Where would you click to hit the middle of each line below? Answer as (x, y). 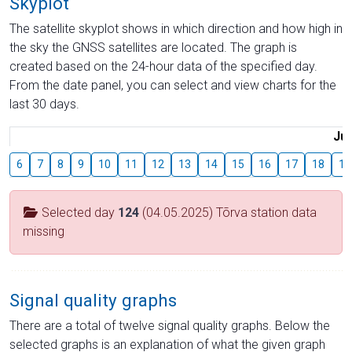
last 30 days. (44, 104)
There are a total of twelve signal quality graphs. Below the (170, 326)
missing (44, 231)
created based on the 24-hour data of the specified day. (163, 66)
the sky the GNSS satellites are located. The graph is (153, 48)
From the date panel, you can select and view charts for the (173, 85)
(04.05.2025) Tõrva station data (228, 213)
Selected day (78, 213)
